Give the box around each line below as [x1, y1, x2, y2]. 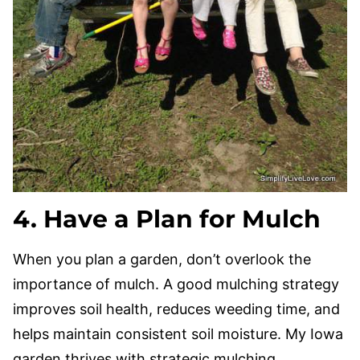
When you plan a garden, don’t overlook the [13, 251, 311, 268]
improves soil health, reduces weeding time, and [13, 301, 340, 317]
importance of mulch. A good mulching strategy [13, 276, 339, 292]
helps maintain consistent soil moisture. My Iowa [13, 325, 343, 342]
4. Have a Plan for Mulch [13, 204, 321, 234]
